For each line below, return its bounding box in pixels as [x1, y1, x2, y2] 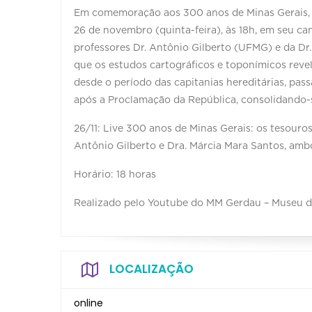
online [74, 296, 103, 310]
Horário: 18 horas [74, 170, 156, 180]
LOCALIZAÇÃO [109, 260, 194, 277]
